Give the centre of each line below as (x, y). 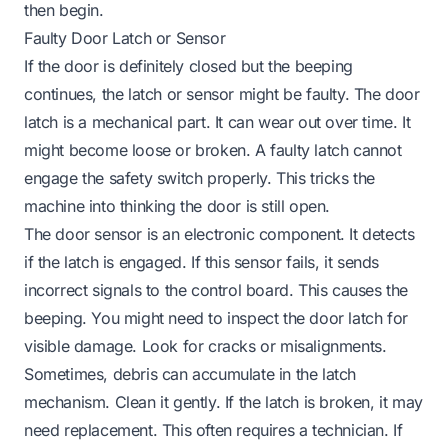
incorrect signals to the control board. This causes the (216, 289)
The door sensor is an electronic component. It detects (219, 233)
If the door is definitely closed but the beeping (188, 65)
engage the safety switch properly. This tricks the (200, 177)
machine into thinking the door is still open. (177, 205)
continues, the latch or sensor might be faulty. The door (222, 93)
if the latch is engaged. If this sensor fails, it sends (202, 261)
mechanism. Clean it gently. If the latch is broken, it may (223, 401)
